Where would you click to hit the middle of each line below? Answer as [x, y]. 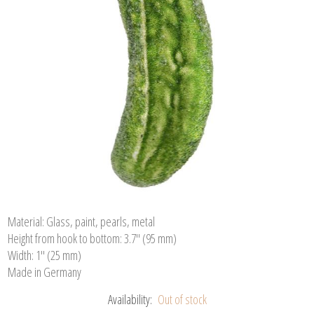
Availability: [130, 299]
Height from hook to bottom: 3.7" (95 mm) [93, 238]
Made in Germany [45, 272]
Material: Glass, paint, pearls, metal [82, 221]
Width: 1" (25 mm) [45, 255]
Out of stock [182, 299]
